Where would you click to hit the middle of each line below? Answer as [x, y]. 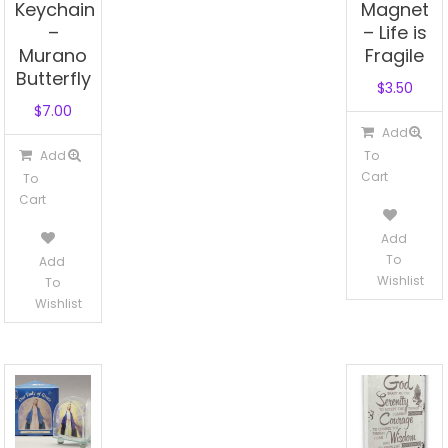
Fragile [395, 55]
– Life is [394, 32]
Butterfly [53, 78]
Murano [53, 55]
